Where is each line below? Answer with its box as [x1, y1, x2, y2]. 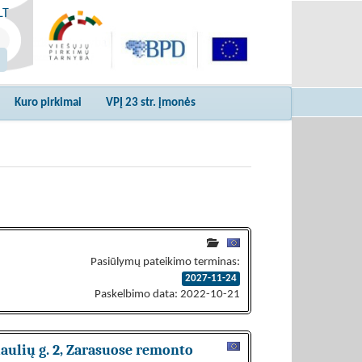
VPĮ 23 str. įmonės [106, 97, 196, 109]
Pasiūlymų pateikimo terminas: [90, 256, 240, 268]
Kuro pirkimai [15, 97, 82, 109]
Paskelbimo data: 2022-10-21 [95, 288, 240, 301]
